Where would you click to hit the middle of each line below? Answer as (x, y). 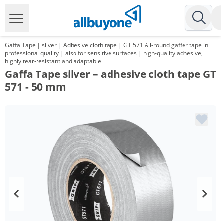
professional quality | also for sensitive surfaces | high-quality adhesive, (104, 53)
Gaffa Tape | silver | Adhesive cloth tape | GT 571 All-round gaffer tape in (107, 45)
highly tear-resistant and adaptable (53, 61)
